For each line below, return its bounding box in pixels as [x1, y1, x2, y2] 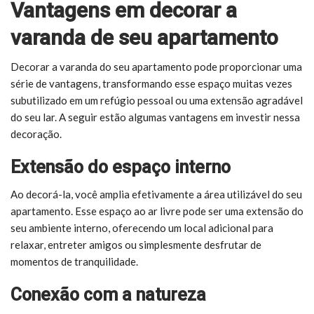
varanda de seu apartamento [11, 25, 278, 50]
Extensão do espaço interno [11, 156, 231, 177]
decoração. [11, 127, 62, 140]
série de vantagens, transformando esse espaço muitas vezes [11, 76, 292, 90]
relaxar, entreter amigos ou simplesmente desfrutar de [11, 238, 261, 251]
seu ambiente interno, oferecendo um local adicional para [11, 221, 273, 234]
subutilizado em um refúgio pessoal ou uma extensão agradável [11, 93, 303, 107]
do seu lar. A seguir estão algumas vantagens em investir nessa [11, 110, 300, 123]
